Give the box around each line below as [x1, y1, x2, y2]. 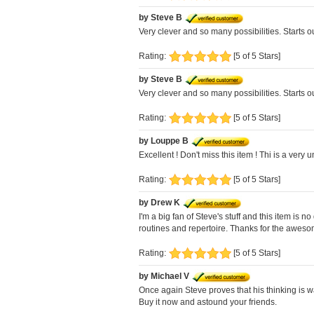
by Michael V [139, 271, 189, 282]
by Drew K [139, 198, 180, 208]
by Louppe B [139, 136, 189, 146]
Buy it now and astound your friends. [139, 297, 277, 308]
